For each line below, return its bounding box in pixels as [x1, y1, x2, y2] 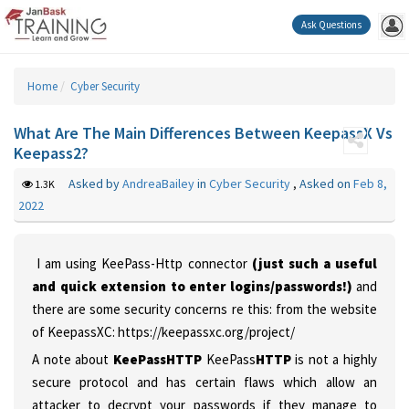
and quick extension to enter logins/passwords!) [32, 278, 352, 295]
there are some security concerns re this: [32, 300, 276, 318]
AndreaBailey [122, 175, 197, 192]
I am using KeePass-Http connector [32, 255, 247, 272]
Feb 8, [353, 175, 387, 192]
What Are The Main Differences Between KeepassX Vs [14, 122, 393, 143]
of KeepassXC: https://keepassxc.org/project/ [32, 323, 295, 341]
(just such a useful [246, 255, 378, 272]
